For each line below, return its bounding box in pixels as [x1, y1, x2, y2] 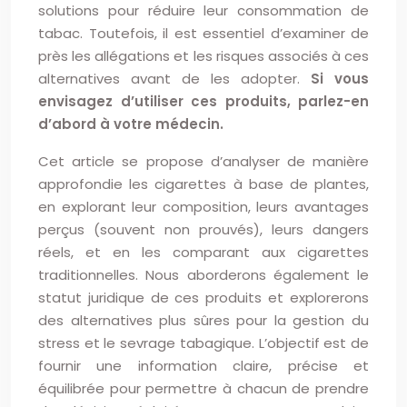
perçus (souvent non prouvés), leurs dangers [38, 220, 369, 239]
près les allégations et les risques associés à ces [38, 46, 369, 65]
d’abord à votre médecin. [38, 114, 223, 134]
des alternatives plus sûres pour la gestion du [38, 311, 369, 330]
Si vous [311, 69, 369, 88]
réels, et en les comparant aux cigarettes [38, 243, 369, 262]
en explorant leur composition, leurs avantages [38, 197, 369, 216]
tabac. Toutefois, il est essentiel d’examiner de [38, 24, 369, 43]
